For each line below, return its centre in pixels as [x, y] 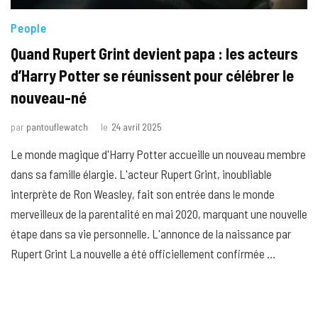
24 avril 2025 [137, 127]
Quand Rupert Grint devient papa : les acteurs [154, 54]
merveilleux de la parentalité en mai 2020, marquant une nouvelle [159, 214]
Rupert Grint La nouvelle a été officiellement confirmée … [143, 254]
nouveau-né [49, 98]
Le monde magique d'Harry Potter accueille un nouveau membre [158, 154]
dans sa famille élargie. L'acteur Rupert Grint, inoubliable [141, 174]
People [29, 28]
